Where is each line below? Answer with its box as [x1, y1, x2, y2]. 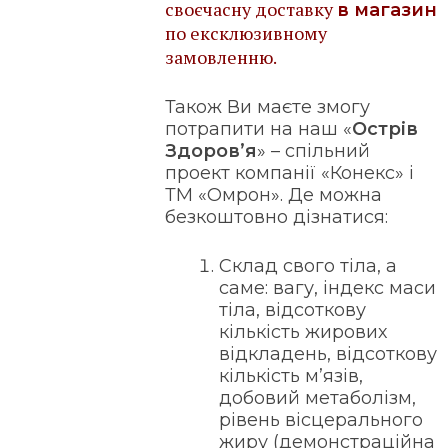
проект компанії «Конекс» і [165, 162, 415, 185]
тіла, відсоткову [219, 299, 367, 322]
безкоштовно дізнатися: [165, 206, 389, 229]
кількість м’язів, [219, 365, 364, 388]
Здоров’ [165, 140, 246, 163]
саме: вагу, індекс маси [219, 277, 437, 300]
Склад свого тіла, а [219, 255, 398, 278]
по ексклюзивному [165, 21, 328, 46]
